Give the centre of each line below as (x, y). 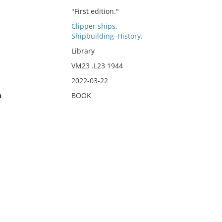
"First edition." (95, 11)
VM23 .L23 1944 (97, 66)
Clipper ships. (94, 26)
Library (83, 51)
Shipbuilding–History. (107, 36)
